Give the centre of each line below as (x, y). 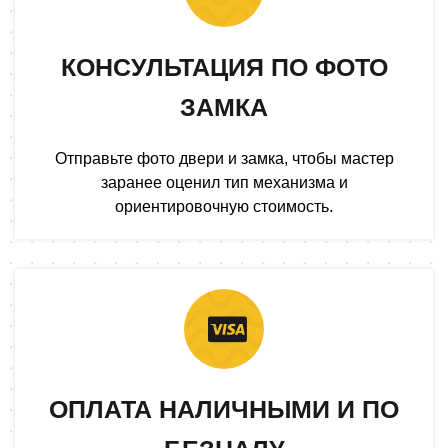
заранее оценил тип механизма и (224, 182)
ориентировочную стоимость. (224, 206)
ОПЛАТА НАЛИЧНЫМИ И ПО (224, 408)
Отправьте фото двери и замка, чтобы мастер (224, 158)
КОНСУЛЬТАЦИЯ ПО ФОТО (224, 66)
